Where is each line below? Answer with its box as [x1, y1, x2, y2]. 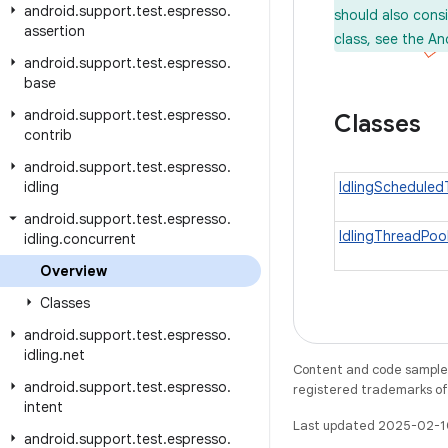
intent [24, 398, 63, 416]
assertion [24, 22, 85, 40]
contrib [24, 126, 72, 144]
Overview [40, 262, 107, 280]
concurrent [63, 230, 136, 248]
